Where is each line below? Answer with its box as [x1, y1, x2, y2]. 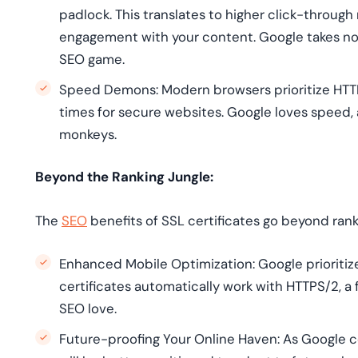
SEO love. [59, 300, 117, 317]
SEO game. [59, 50, 125, 68]
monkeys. [59, 125, 117, 143]
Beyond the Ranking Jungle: [35, 168, 213, 185]
